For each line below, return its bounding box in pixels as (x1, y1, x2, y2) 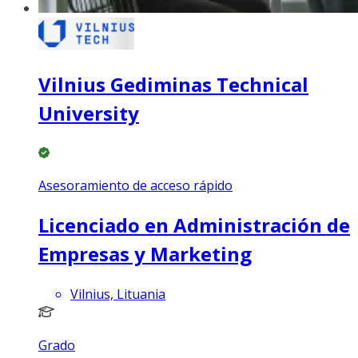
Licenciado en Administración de (38, 211, 350, 238)
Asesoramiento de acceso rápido (38, 176, 233, 194)
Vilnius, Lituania (70, 284, 165, 303)
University (38, 99, 139, 126)
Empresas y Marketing (38, 240, 252, 267)
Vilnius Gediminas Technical (38, 70, 308, 97)
